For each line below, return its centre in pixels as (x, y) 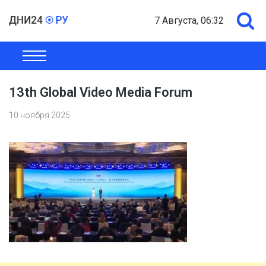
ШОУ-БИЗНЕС (229, 59)
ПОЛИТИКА (163, 59)
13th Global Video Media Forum (101, 92)
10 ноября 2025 (39, 115)
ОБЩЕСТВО (35, 59)
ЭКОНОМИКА (99, 59)
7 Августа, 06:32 (189, 20)
